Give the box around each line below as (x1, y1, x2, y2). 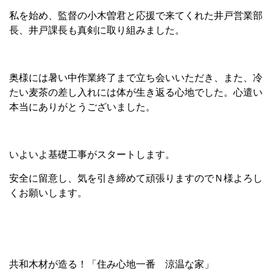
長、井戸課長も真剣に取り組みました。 (9, 25, 185, 35)
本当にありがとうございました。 (9, 102, 155, 112)
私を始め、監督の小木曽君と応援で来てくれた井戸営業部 (9, 10, 263, 21)
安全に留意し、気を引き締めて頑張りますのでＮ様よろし (9, 173, 263, 183)
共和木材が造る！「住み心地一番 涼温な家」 (9, 259, 214, 269)
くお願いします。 (9, 188, 87, 198)
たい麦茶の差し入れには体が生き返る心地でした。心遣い (9, 87, 263, 97)
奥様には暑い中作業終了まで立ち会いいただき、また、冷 (9, 73, 263, 83)
